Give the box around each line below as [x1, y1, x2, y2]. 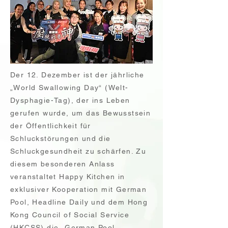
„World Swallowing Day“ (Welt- [10, 83, 129, 92]
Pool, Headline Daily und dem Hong [10, 198, 148, 206]
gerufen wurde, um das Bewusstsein [10, 109, 151, 117]
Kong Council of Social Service [10, 211, 129, 219]
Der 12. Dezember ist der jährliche [10, 71, 145, 79]
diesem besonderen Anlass [10, 160, 115, 168]
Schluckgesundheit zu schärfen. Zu [10, 147, 147, 155]
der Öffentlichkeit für [10, 122, 91, 130]
